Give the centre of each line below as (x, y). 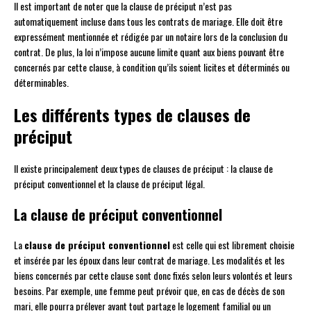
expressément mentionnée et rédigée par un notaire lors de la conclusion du (151, 37)
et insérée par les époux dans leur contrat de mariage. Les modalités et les (149, 260)
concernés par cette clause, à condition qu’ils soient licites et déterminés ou (152, 67)
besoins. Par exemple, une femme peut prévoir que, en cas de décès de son (149, 291)
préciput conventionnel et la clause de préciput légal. (109, 184)
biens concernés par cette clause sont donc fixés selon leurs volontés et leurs (153, 276)
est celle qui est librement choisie (232, 245)
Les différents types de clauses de (132, 115)
